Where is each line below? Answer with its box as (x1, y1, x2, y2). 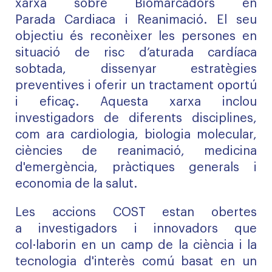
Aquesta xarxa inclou (100, 96, 257, 108)
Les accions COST (15, 206, 163, 219)
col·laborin (15, 239, 76, 251)
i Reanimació (115, 14, 204, 26)
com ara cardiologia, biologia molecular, (15, 129, 257, 141)
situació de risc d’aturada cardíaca (15, 47, 257, 59)
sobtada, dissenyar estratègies (15, 63, 257, 75)
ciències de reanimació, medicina (15, 145, 257, 157)
